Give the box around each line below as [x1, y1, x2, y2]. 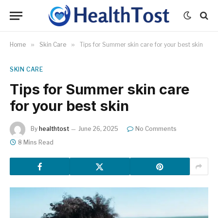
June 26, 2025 [78, 125, 118, 133]
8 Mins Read [18, 139, 54, 146]
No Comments [135, 125, 177, 133]
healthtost [39, 125, 69, 133]
